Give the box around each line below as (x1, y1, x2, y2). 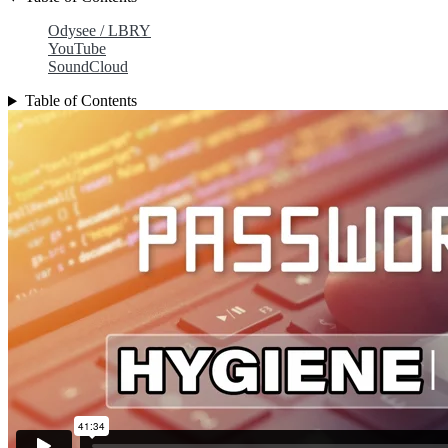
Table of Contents (24, 92, 137, 110)
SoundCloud (48, 58, 128, 76)
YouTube (48, 40, 106, 58)
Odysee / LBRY (48, 22, 151, 40)
